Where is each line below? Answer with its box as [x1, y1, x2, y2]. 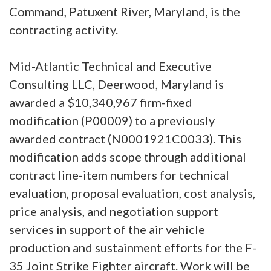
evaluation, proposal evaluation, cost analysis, [9, 185, 255, 200]
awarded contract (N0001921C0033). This [9, 131, 241, 146]
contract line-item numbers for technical [9, 167, 229, 182]
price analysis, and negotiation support [9, 203, 218, 218]
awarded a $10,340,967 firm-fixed [9, 94, 192, 109]
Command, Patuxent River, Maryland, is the [9, 4, 240, 19]
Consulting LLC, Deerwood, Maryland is [9, 76, 224, 91]
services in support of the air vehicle [9, 221, 205, 237]
